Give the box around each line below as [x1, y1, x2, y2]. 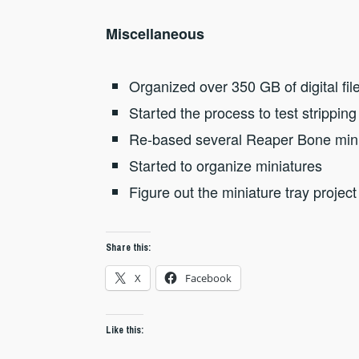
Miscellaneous [106, 23, 204, 45]
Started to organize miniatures [128, 155, 322, 176]
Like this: [106, 323, 143, 337]
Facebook [185, 270, 232, 285]
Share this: [106, 240, 151, 254]
